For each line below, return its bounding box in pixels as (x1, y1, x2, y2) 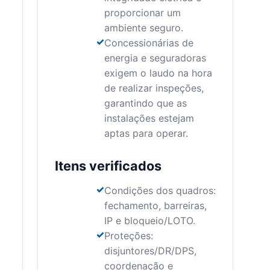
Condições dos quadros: (104, 184, 216, 197)
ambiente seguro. (104, 22, 183, 34)
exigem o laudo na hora (104, 67, 212, 80)
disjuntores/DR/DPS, (104, 245, 196, 257)
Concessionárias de (104, 37, 193, 49)
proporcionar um (104, 7, 181, 19)
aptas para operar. (104, 127, 188, 140)
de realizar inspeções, (104, 82, 204, 95)
